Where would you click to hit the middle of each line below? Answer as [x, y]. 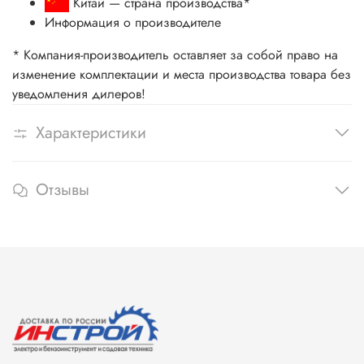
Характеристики [91, 132]
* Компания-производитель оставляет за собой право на [175, 54]
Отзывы [63, 190]
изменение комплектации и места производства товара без [182, 74]
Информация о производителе [133, 22]
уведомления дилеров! [79, 93]
